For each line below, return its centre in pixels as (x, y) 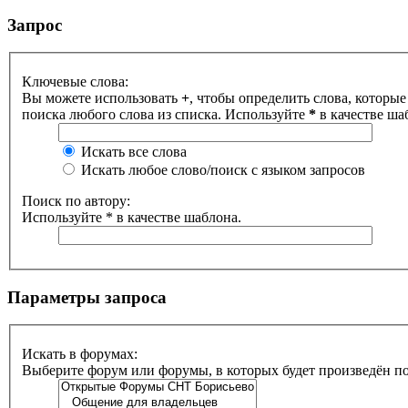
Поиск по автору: (76, 201)
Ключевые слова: (75, 82)
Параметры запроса (87, 297)
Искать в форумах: (80, 354)
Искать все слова (132, 152)
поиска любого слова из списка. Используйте (165, 114)
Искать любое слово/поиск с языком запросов (221, 170)
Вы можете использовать (102, 98)
